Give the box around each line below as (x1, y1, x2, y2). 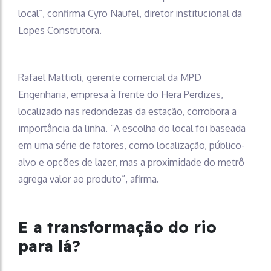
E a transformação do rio (18, 217, 217, 237)
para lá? (18, 235, 80, 256)
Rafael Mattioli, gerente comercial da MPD (18, 71, 201, 83)
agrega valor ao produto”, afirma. (18, 172, 159, 185)
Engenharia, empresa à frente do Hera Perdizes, (18, 88, 223, 100)
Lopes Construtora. (18, 24, 102, 36)
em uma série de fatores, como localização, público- (18, 139, 245, 151)
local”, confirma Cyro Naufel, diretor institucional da (18, 7, 242, 19)
